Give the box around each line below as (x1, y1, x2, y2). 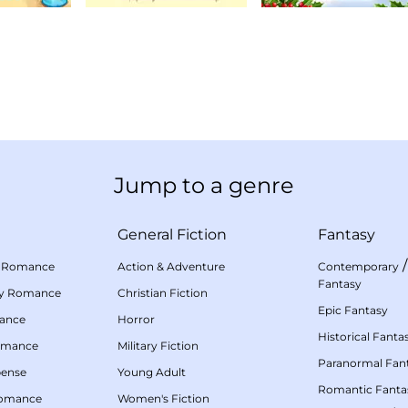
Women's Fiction (117, 392, 209, 406)
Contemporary (318, 260, 399, 274)
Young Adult (117, 365, 186, 380)
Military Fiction (117, 339, 199, 353)
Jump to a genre (114, 172, 294, 199)
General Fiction (117, 226, 227, 244)
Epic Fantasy (318, 303, 388, 318)
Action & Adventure (117, 260, 225, 274)
